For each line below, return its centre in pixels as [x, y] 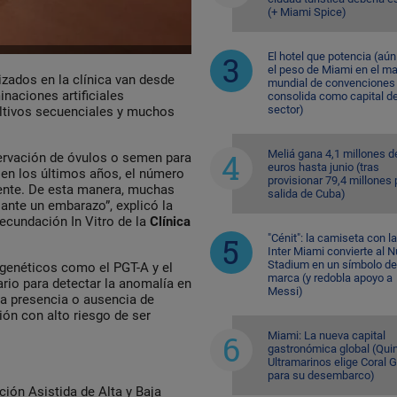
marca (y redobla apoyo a [330, 277]
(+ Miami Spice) [307, 12]
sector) [285, 109]
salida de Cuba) [306, 193]
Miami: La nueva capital [326, 335]
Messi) [285, 291]
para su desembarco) [321, 375]
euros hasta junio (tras [323, 167]
